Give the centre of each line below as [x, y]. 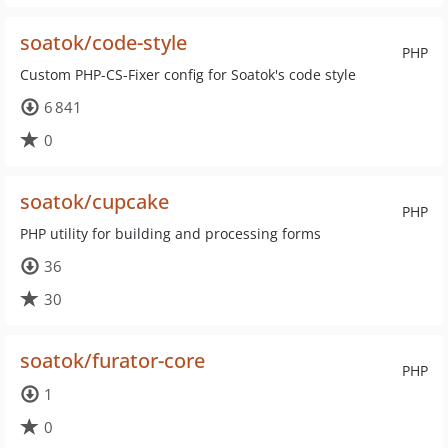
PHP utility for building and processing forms [170, 233]
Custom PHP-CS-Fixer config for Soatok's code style [188, 74]
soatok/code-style [103, 42]
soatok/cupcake [94, 201]
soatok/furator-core [112, 360]
